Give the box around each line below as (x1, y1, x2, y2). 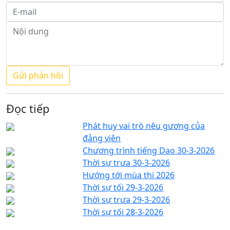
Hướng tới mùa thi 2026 (83, 169, 175, 181)
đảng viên (83, 132, 121, 144)
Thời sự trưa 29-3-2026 (83, 194, 170, 205)
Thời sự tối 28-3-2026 (83, 206, 164, 218)
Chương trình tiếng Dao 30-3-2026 (83, 144, 215, 156)
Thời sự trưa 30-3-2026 (83, 157, 170, 168)
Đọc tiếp (6, 101, 49, 116)
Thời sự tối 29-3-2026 (83, 181, 164, 193)
